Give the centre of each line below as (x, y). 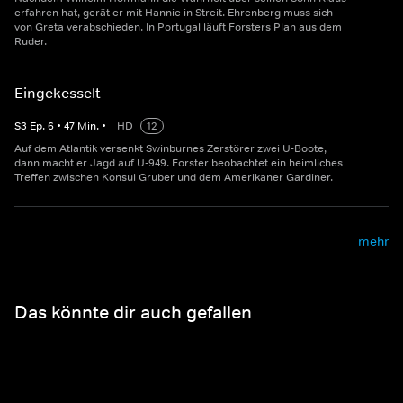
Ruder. (31, 42)
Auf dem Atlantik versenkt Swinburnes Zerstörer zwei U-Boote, (170, 149)
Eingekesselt (58, 93)
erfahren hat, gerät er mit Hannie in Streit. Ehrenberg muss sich (174, 13)
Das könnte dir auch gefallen (133, 312)
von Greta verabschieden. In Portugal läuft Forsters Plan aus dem (178, 27)
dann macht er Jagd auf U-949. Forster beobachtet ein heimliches (179, 163)
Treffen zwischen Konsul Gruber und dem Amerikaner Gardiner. (174, 178)
